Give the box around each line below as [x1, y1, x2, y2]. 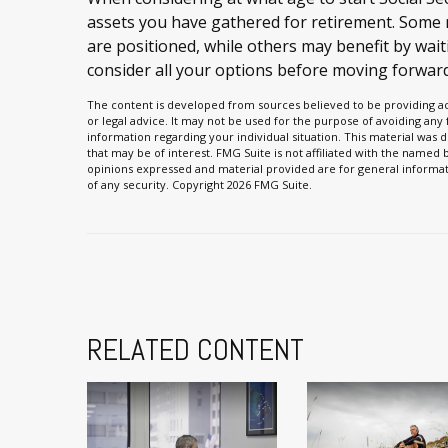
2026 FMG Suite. [227, 177, 312, 193]
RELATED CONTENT [87, 331, 304, 370]
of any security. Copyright [87, 177, 227, 193]
